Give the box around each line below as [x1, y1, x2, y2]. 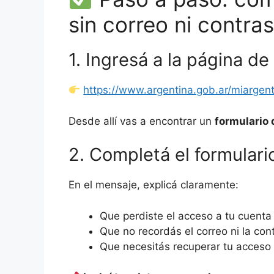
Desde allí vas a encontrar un [68, 114, 215, 127]
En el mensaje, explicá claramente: [68, 179, 239, 191]
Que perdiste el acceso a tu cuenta [100, 209, 272, 222]
